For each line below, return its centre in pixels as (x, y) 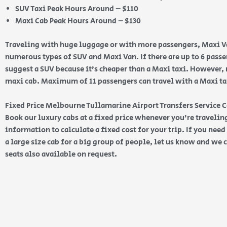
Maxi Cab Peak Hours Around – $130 (78, 21)
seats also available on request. (61, 154)
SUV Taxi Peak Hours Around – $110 (77, 9)
